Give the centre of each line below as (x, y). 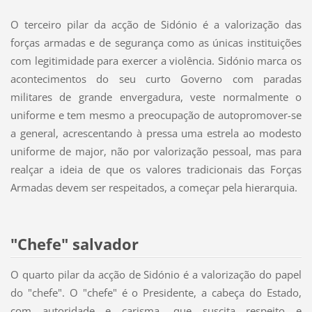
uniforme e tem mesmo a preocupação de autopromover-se (156, 115)
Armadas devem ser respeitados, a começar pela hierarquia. (154, 188)
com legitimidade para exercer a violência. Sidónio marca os (156, 61)
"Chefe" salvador (74, 244)
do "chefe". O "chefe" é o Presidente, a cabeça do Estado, (156, 293)
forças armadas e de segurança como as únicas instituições (156, 43)
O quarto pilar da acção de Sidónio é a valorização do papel (156, 275)
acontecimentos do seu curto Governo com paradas (156, 79)
